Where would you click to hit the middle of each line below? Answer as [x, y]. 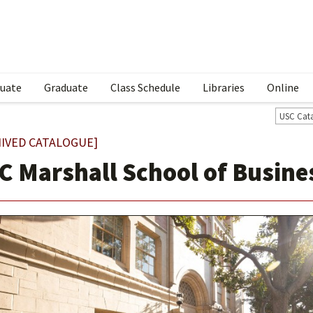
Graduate [66, 87]
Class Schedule [145, 87]
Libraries [224, 87]
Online [283, 87]
